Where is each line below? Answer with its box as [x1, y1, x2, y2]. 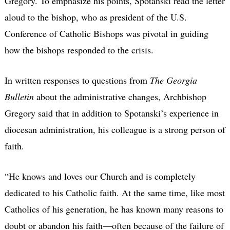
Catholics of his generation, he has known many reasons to [4, 203, 223, 216]
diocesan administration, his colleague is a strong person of [4, 123, 225, 136]
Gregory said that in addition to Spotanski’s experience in [4, 107, 219, 120]
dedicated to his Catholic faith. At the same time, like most [4, 186, 225, 199]
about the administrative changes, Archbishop [33, 90, 206, 103]
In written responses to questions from [4, 74, 150, 87]
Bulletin [4, 90, 34, 103]
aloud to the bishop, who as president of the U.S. [4, 11, 187, 24]
